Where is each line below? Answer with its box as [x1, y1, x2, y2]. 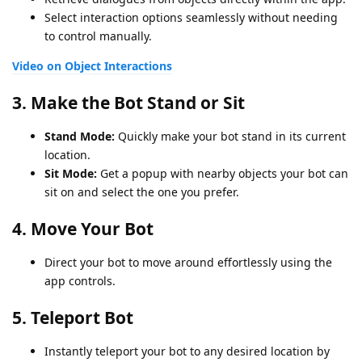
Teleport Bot [31, 306, 133, 330]
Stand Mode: [44, 128, 115, 145]
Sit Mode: [44, 166, 97, 182]
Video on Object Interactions [12, 58, 172, 74]
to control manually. [44, 28, 152, 44]
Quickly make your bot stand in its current [115, 128, 346, 145]
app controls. [44, 273, 116, 289]
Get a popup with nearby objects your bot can [97, 166, 348, 182]
